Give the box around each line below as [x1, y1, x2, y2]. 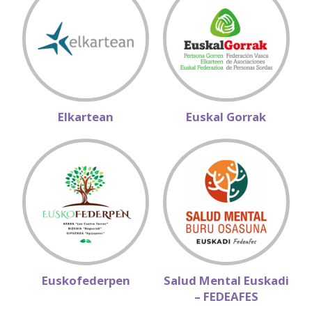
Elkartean [58, 109, 114, 125]
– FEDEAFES [194, 288, 258, 305]
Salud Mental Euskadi [163, 272, 289, 289]
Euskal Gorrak [186, 109, 267, 125]
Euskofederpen [41, 272, 130, 289]
